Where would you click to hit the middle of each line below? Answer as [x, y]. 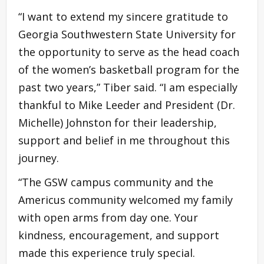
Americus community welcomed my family [126, 200]
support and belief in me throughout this [124, 141]
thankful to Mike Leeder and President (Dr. [127, 105]
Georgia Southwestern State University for [127, 34]
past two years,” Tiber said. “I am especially [128, 88]
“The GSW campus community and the [116, 182]
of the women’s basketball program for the [129, 70]
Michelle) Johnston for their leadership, [118, 123]
